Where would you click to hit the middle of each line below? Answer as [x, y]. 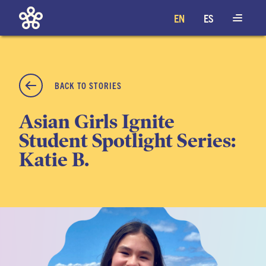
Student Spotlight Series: [127, 141]
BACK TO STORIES [88, 85]
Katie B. [54, 160]
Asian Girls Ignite [97, 122]
